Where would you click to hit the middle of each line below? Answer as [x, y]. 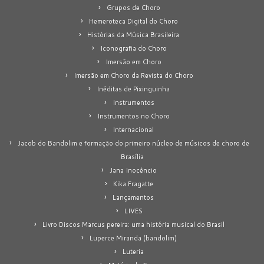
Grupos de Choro [133, 7]
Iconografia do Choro [133, 48]
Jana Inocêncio [133, 170]
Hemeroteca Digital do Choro [133, 21]
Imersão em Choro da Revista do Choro [133, 75]
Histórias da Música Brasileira [133, 34]
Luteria [133, 251]
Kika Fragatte [133, 184]
